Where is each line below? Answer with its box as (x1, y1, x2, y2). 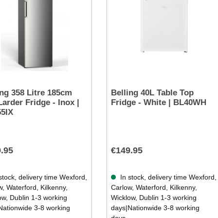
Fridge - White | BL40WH (110, 98, 206, 108)
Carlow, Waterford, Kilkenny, (110, 183, 197, 192)
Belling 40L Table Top (110, 88, 194, 98)
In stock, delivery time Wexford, (118, 173, 217, 182)
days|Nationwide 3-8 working (110, 204, 200, 212)
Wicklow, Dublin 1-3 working (110, 194, 197, 202)
